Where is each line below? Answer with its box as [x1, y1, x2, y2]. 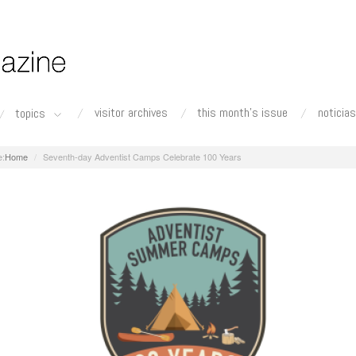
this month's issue [197, 104, 288, 121]
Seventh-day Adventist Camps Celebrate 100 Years [43, 149, 242, 163]
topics [15, 105, 49, 122]
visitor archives [94, 104, 168, 121]
